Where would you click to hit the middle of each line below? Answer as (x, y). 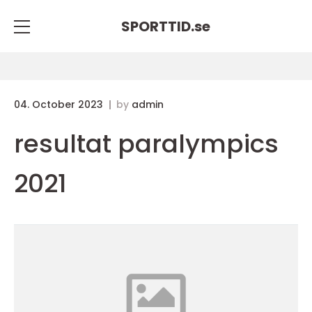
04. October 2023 (60, 104)
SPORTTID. (158, 26)
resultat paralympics (146, 144)
